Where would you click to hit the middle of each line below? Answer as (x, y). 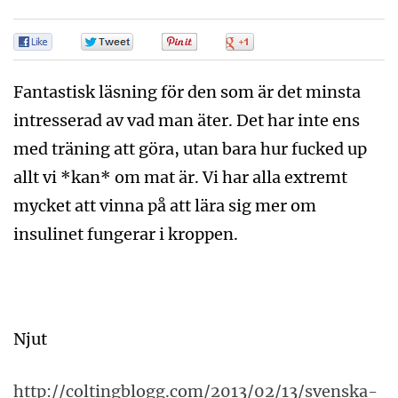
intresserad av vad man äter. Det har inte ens (187, 120)
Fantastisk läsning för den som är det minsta (187, 92)
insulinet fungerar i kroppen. (126, 234)
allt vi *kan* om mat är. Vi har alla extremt (180, 177)
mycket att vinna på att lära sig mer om (165, 206)
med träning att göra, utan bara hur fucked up (190, 149)
